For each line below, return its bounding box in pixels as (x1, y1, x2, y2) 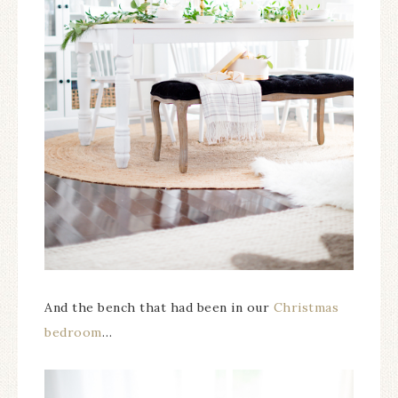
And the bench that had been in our (44, 299, 274, 316)
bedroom (44, 324, 102, 341)
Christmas (273, 299, 338, 316)
